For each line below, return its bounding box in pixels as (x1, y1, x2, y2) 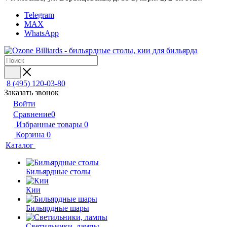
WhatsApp (24, 29, 59, 37)
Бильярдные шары (26, 204, 89, 212)
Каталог (6, 141, 35, 149)
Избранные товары (16, 120, 82, 129)
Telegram (24, 11, 54, 19)
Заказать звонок (4, 88, 59, 97)
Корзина (16, 130, 45, 139)
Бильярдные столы (26, 167, 91, 176)
